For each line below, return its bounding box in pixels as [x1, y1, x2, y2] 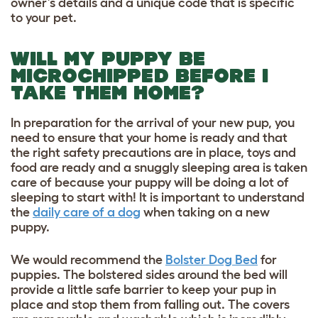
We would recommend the [11, 252, 163, 267]
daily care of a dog [33, 204, 141, 219]
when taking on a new [141, 204, 270, 219]
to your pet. [11, 10, 77, 25]
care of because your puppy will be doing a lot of [11, 175, 289, 190]
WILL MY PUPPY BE [11, 47, 205, 70]
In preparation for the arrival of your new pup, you [11, 115, 295, 130]
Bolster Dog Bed [165, 252, 258, 267]
